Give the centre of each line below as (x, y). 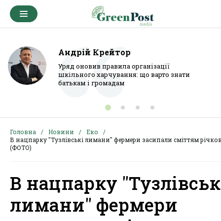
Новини (61, 132)
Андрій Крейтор (94, 52)
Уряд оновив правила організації (114, 66)
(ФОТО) (21, 147)
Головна (23, 132)
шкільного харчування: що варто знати (124, 74)
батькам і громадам (92, 83)
